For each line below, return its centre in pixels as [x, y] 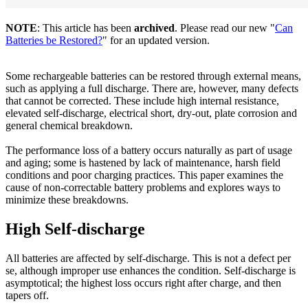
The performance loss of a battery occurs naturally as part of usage [149, 150]
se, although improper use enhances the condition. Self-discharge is [151, 270]
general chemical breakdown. [69, 125]
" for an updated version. [156, 40]
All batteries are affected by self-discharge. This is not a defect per [148, 258]
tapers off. [27, 295]
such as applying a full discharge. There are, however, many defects [152, 88]
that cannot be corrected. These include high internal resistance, [142, 100]
